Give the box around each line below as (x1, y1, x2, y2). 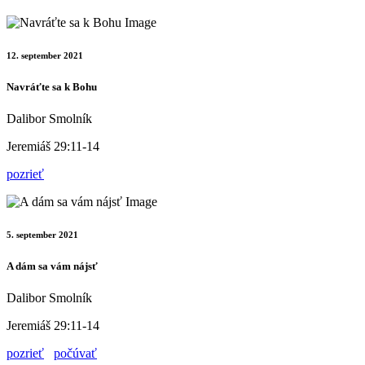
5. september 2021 (7, 230, 78, 240)
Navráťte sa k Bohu (7, 81, 97, 94)
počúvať (54, 346, 97, 361)
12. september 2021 (7, 51, 83, 61)
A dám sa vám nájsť (7, 260, 98, 273)
